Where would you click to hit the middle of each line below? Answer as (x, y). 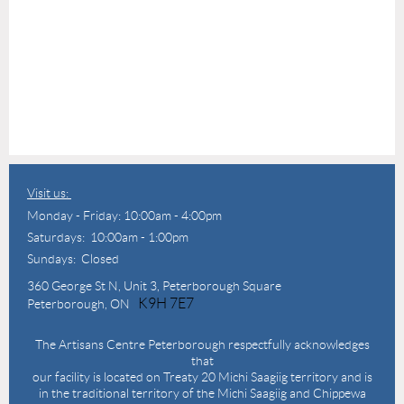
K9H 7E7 (166, 303)
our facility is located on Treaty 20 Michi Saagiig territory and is (202, 376)
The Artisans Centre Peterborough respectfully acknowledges (202, 344)
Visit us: (49, 193)
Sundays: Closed (73, 258)
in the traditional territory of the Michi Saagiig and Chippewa (202, 393)
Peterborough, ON (83, 303)
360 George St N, (75, 285)
